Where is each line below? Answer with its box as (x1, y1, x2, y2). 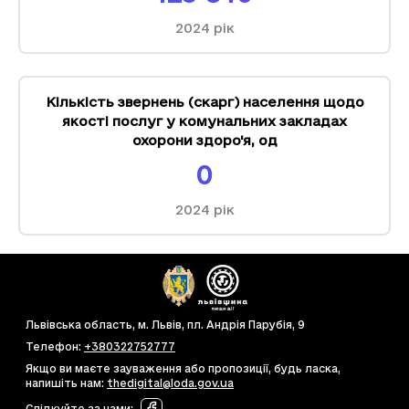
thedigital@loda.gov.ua (107, 377, 234, 389)
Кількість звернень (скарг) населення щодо (45, 94, 364, 110)
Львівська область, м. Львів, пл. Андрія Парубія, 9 (26, 319, 305, 330)
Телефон (26, 341, 79, 352)
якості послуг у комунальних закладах (62, 113, 347, 129)
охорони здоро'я (131, 132, 251, 148)
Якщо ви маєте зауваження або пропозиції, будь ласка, (26, 362, 341, 374)
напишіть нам (26, 377, 101, 389)
